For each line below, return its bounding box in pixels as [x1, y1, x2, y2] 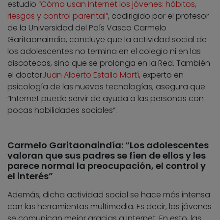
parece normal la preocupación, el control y [7, 160, 206, 172]
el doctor [7, 69, 42, 81]
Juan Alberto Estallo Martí [42, 69, 139, 81]
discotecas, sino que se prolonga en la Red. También [7, 57, 210, 69]
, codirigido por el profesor [108, 10, 209, 22]
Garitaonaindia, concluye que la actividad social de [7, 34, 207, 46]
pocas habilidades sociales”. [7, 105, 117, 116]
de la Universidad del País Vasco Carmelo [7, 22, 166, 34]
